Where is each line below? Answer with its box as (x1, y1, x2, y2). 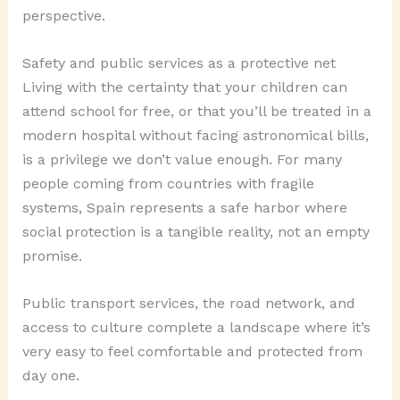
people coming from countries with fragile (21, 174, 314, 192)
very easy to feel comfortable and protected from (21, 342, 362, 360)
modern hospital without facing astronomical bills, (21, 126, 369, 144)
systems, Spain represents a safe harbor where (21, 198, 347, 216)
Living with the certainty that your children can (21, 78, 347, 96)
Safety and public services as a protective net (21, 54, 336, 71)
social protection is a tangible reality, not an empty (21, 222, 370, 240)
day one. (21, 366, 79, 384)
